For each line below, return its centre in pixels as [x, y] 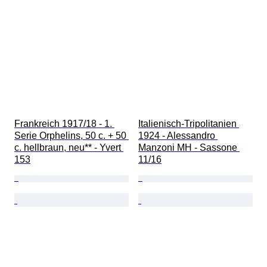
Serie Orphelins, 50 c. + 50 [72, 136]
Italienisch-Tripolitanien [189, 124]
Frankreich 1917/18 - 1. [64, 124]
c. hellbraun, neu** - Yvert [69, 148]
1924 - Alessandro [178, 136]
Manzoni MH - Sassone [189, 148]
